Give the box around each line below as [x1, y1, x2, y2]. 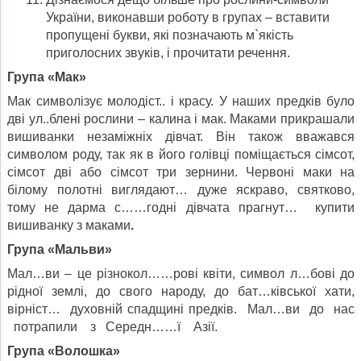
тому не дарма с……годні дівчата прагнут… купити [7, 201, 355, 215]
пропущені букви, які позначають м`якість [46, 28, 293, 43]
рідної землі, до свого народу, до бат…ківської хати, [7, 284, 355, 299]
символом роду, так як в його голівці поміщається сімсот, [7, 147, 355, 162]
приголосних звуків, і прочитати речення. [46, 46, 290, 60]
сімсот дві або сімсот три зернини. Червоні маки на [7, 165, 355, 180]
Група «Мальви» [7, 243, 112, 257]
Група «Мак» [7, 70, 86, 85]
